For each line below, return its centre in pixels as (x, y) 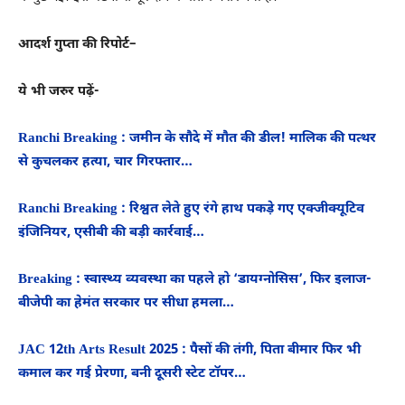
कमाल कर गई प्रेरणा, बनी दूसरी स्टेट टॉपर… (134, 374)
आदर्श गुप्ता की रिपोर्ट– (77, 45)
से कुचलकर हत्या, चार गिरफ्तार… (107, 163)
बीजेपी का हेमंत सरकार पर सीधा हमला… (128, 304)
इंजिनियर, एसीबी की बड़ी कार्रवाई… (113, 233)
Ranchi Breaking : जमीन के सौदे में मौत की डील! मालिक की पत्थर (197, 139)
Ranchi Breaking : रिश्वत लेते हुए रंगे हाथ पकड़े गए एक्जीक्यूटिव (191, 210)
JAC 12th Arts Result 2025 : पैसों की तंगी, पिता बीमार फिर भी (189, 351)
